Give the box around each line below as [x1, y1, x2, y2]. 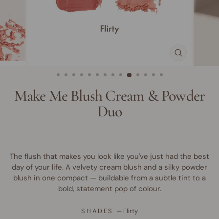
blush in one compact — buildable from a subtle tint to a [13, 173, 206, 183]
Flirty [123, 207, 138, 215]
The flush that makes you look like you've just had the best [10, 152, 209, 161]
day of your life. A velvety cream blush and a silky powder [12, 162, 207, 172]
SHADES [81, 207, 116, 215]
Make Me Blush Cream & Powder [14, 86, 205, 105]
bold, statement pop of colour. [58, 184, 161, 194]
